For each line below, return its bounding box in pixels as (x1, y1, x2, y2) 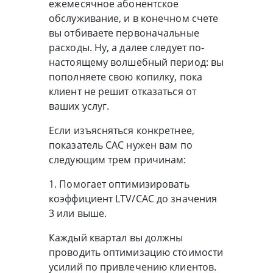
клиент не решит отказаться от (49, 84, 196, 98)
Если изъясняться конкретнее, (49, 123, 194, 137)
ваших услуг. (49, 99, 110, 113)
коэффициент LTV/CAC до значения (49, 191, 218, 205)
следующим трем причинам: (49, 152, 186, 166)
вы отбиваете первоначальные (49, 26, 199, 40)
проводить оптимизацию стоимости (49, 245, 224, 259)
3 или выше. (49, 206, 107, 220)
